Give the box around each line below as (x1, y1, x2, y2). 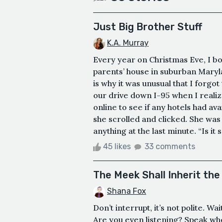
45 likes (101, 142, 133, 151)
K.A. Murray (107, 38, 149, 48)
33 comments (145, 142, 195, 151)
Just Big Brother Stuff (93, 21, 202, 33)
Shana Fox (107, 186, 146, 196)
